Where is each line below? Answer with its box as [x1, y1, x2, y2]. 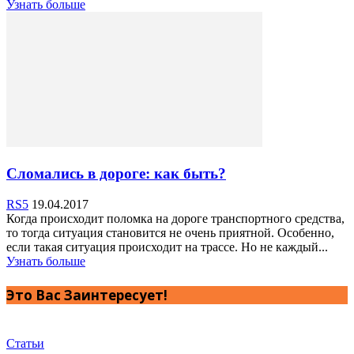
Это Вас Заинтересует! [6, 286, 168, 305]
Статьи [6, 336, 44, 350]
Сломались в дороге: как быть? [6, 164, 226, 182]
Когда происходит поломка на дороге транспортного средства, [6, 211, 345, 225]
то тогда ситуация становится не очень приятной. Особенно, [6, 225, 334, 239]
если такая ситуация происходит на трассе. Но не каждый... [6, 239, 328, 254]
